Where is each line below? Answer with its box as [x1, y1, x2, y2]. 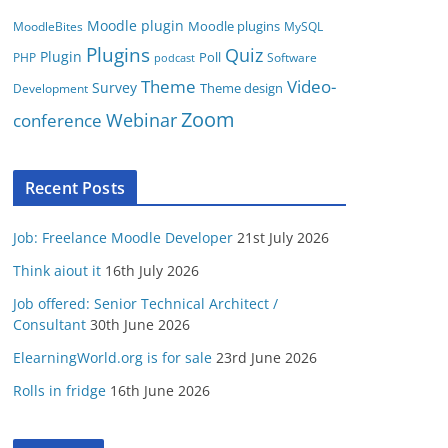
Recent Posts [25, 177, 125, 199]
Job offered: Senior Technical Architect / [13, 294, 278, 313]
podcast [154, 51, 195, 65]
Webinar [106, 108, 177, 132]
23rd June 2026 [216, 348, 317, 367]
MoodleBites [13, 18, 83, 35]
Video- [287, 74, 336, 98]
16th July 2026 [105, 261, 199, 280]
